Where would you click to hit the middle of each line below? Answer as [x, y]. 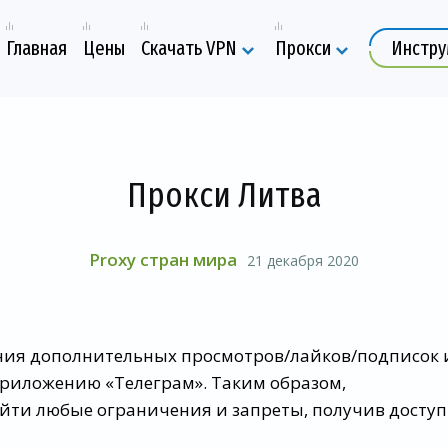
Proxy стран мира [163, 259]
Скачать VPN [189, 48]
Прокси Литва [224, 195]
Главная [36, 48]
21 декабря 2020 [303, 260]
